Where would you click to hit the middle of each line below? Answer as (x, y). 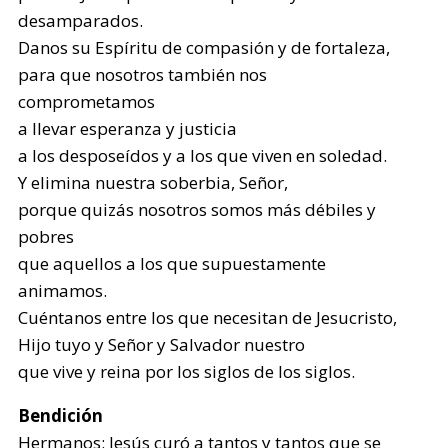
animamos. (63, 290)
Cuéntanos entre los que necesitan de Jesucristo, (208, 317)
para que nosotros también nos (143, 74)
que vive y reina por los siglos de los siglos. (187, 371)
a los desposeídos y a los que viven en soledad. (203, 155)
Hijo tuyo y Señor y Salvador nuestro (162, 344)
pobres (46, 236)
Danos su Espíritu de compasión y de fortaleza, (204, 47)
